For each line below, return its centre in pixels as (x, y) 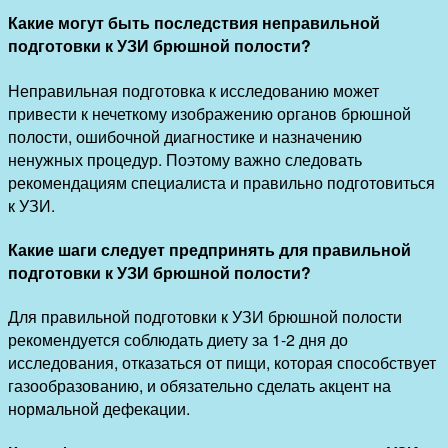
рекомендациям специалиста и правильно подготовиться (221, 182)
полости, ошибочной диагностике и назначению (185, 136)
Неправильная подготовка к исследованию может (193, 90)
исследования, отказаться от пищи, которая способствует (222, 363)
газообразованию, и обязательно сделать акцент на (199, 386)
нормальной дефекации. (99, 409)
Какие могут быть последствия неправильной (194, 23)
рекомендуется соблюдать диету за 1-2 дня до (178, 340)
